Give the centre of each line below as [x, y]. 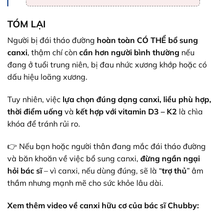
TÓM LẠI [26, 24]
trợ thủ [174, 170]
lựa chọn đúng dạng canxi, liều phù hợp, [137, 99]
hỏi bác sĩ [25, 170]
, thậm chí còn [53, 53]
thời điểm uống [35, 112]
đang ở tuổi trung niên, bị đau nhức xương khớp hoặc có [107, 65]
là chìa [190, 112]
